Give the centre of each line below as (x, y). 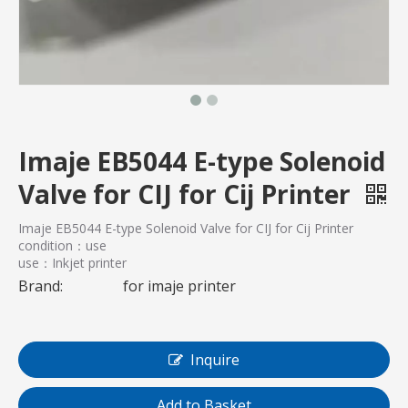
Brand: (41, 286)
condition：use (62, 245)
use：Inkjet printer (72, 263)
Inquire (215, 360)
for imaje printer (179, 286)
